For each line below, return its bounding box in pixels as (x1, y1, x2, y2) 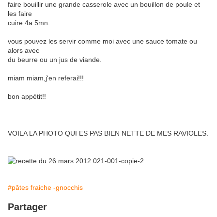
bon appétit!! (8, 93, 46, 101)
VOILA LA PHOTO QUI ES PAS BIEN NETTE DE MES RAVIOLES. (8, 129, 208, 138)
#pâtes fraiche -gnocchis (8, 184, 83, 192)
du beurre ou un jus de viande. (8, 56, 102, 64)
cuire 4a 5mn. (8, 19, 50, 27)
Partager (8, 201, 47, 213)
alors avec (8, 46, 39, 55)
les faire (8, 10, 32, 18)
